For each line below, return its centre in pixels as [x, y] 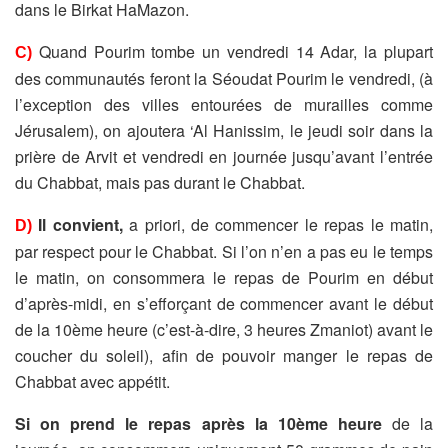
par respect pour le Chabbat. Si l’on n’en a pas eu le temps [224, 251]
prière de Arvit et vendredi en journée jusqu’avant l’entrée [224, 156]
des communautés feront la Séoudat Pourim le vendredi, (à [224, 78]
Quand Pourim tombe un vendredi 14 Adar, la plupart [236, 51]
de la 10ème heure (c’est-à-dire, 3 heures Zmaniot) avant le [224, 329]
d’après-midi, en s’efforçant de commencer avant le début [224, 303]
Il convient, [80, 224]
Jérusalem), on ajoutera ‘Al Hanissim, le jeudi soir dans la [224, 130]
